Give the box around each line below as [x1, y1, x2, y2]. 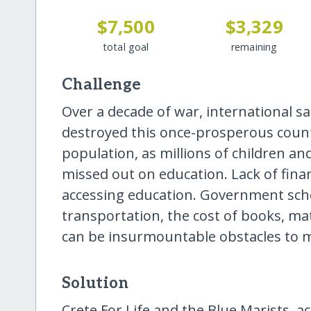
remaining [230, 40, 278, 53]
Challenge [61, 75, 142, 94]
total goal [103, 40, 149, 53]
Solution [61, 274, 129, 293]
